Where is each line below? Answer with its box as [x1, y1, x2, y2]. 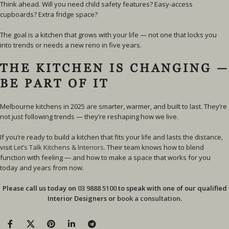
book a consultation [117, 194, 180, 203]
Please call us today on [2, 184, 78, 193]
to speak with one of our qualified [116, 184, 227, 193]
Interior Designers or [47, 194, 117, 203]
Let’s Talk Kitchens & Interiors [14, 143, 104, 152]
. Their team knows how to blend [104, 143, 204, 152]
